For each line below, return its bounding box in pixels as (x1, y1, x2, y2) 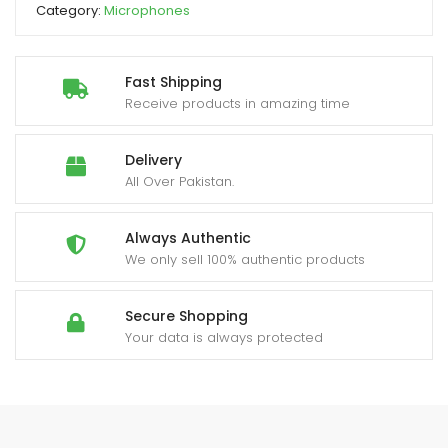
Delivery (125, 149, 182, 170)
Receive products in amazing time (125, 93, 350, 113)
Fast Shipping (125, 71, 222, 92)
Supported (35, 15, 108, 36)
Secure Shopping (125, 305, 248, 326)
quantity (35, 41, 94, 62)
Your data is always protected (125, 327, 323, 347)
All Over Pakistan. (125, 171, 234, 191)
